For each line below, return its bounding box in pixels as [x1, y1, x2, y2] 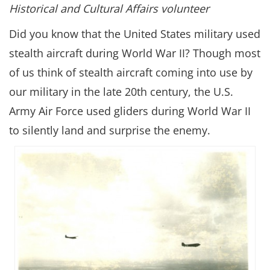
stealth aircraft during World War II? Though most [9, 46, 260, 60]
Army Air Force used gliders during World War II [9, 104, 251, 118]
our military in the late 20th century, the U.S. [9, 84, 233, 99]
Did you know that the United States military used [9, 27, 260, 41]
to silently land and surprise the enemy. [9, 123, 210, 137]
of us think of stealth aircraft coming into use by [9, 65, 253, 80]
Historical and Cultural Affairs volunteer [9, 1, 209, 16]
